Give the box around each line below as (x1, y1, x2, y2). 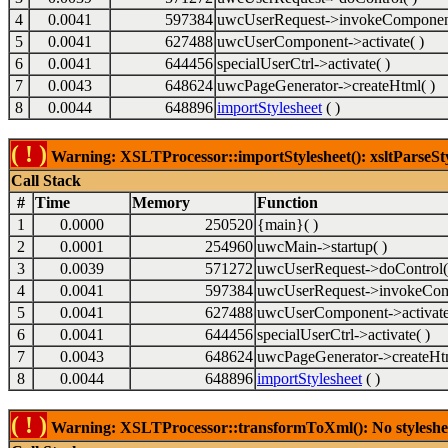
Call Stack (11, 172, 81, 189)
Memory (132, 194, 190, 211)
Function (257, 194, 318, 211)
